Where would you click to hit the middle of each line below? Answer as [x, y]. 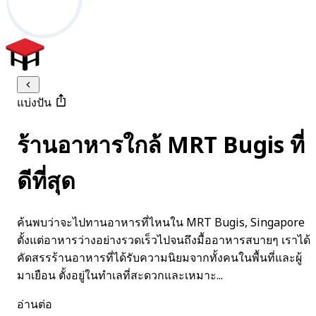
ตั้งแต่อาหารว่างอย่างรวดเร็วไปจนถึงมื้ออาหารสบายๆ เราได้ [164, 241]
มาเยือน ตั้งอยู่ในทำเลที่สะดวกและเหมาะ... [120, 276]
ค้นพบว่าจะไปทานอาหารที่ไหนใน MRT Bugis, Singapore [161, 223]
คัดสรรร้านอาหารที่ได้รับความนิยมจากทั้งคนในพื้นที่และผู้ [159, 259]
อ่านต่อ [35, 305]
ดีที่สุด [46, 182]
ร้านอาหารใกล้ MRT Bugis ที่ [161, 146]
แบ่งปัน [36, 103]
